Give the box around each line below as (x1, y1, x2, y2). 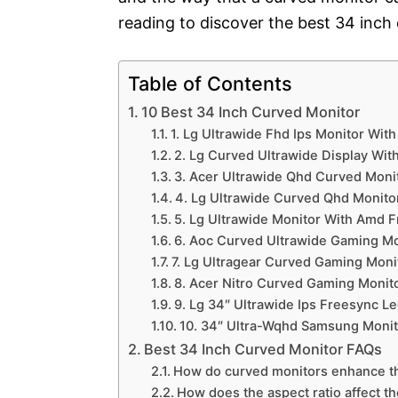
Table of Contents (128, 72, 292, 95)
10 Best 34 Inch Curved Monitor (141, 103, 361, 121)
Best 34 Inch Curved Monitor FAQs (144, 340, 383, 358)
